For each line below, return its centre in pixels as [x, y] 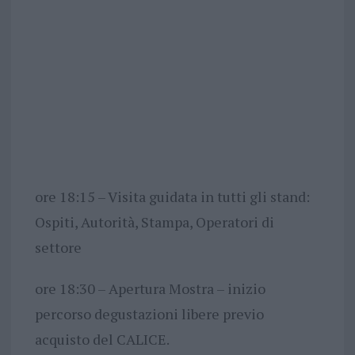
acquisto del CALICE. [102, 339]
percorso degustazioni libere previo [149, 313]
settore [58, 247]
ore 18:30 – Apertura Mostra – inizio [150, 288]
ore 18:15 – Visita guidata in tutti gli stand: [172, 196]
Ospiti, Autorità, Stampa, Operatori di [154, 221]
